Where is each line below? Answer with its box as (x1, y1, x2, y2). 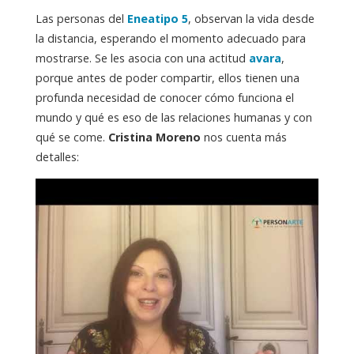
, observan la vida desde (187, 11, 314, 27)
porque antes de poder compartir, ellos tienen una (35, 70, 299, 86)
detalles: (35, 149, 79, 165)
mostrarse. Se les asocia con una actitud (35, 51, 249, 66)
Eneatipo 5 (126, 11, 188, 27)
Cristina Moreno (107, 130, 201, 145)
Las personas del (35, 11, 127, 27)
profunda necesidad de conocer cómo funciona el (35, 90, 294, 106)
